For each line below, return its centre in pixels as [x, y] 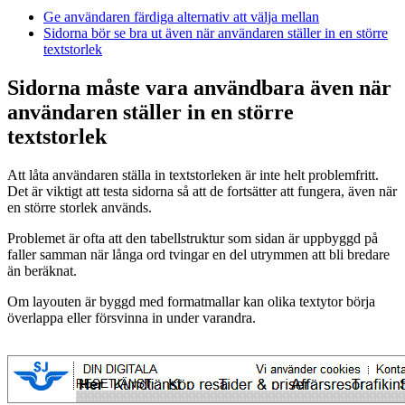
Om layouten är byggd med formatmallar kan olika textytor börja [191, 301]
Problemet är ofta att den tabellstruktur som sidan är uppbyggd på [193, 238]
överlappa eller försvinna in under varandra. [132, 317]
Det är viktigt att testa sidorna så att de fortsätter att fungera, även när [202, 191]
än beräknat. [42, 270]
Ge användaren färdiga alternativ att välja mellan [181, 17]
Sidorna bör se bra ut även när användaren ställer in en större [216, 33]
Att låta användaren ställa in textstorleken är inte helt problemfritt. [193, 174]
